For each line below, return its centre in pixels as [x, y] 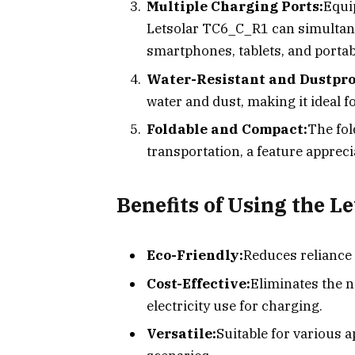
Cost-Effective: [198, 283]
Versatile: [181, 334]
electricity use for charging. [235, 305]
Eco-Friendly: [195, 256]
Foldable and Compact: [227, 130]
